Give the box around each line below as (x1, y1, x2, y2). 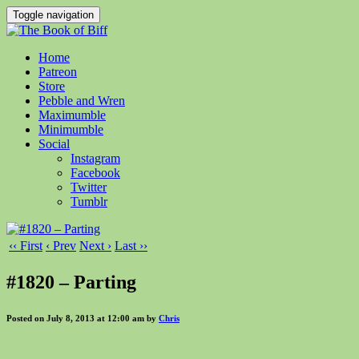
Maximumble (38, 108, 106, 122)
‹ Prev (46, 239, 76, 252)
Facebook (71, 166, 120, 179)
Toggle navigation (13, 9, 94, 21)
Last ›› (115, 239, 147, 252)
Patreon (38, 65, 77, 79)
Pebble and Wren (38, 94, 125, 107)
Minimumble (38, 123, 103, 136)
